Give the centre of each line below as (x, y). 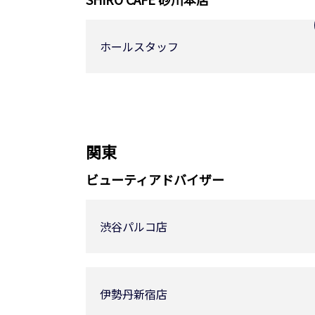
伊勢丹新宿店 (134, 294)
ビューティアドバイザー (155, 179)
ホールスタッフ (139, 46)
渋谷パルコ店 (134, 226)
